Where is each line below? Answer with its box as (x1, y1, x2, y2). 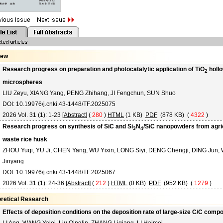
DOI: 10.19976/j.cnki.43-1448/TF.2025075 (2, 101, 115, 108)
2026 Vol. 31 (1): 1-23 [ (2, 111, 64, 118)
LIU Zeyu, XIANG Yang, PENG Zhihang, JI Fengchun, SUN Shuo (2, 90, 176, 97)
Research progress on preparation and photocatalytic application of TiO (2, 66, 205, 73)
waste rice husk (2, 136, 47, 143)
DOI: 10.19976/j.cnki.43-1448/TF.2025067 (2, 169, 115, 176)
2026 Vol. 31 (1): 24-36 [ (2, 180, 67, 187)
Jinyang (2, 158, 24, 165)
